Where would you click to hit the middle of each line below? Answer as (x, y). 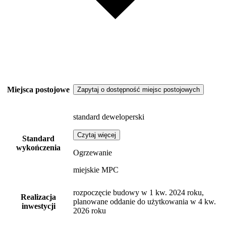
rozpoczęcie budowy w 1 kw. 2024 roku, (138, 193)
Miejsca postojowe (38, 90)
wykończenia (38, 148)
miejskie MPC (96, 170)
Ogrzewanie (93, 153)
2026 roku (90, 211)
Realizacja (38, 197)
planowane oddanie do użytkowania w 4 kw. (145, 202)
